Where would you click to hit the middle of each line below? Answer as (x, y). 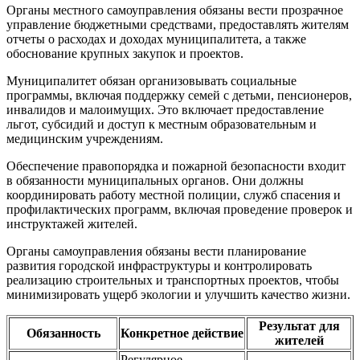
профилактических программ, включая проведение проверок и (180, 210)
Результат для (299, 326)
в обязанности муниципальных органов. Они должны (155, 181)
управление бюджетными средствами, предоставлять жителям (178, 25)
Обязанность (63, 333)
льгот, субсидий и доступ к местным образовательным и (162, 125)
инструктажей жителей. (72, 224)
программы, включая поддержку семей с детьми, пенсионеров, (179, 96)
